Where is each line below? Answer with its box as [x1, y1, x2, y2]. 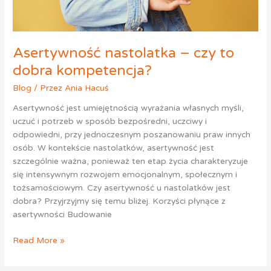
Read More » [13, 235, 65, 246]
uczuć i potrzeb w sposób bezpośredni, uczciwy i [13, 116, 207, 127]
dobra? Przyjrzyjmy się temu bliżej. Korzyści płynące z [13, 196, 226, 207]
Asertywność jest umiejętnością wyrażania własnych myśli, [13, 103, 244, 114]
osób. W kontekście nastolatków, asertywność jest [13, 143, 215, 154]
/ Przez [31, 82, 65, 93]
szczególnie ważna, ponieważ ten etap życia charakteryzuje [13, 156, 249, 167]
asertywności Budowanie [13, 209, 113, 220]
